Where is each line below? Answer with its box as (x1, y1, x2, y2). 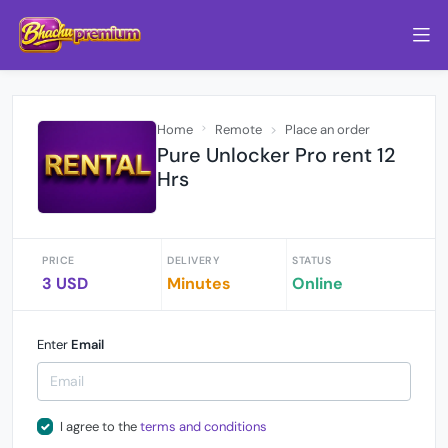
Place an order (285, 121, 370, 138)
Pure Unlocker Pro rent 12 (157, 142, 396, 168)
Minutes (167, 272, 231, 294)
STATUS (292, 253, 331, 267)
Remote (215, 121, 262, 138)
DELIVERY (167, 253, 219, 267)
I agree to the (59, 417, 140, 435)
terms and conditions (139, 417, 267, 435)
